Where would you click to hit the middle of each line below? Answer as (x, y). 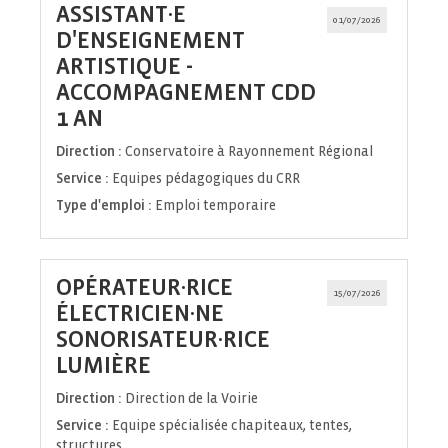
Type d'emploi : (104, 206)
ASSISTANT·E (121, 15)
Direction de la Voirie (191, 399)
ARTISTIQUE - (124, 67)
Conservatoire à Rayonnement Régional (249, 152)
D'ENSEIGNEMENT (150, 41)
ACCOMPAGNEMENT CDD (186, 93)
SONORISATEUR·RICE (163, 340)
